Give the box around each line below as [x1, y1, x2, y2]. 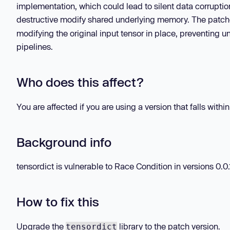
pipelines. [16, 42, 53, 52]
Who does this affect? [16, 74, 143, 90]
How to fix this [16, 194, 99, 209]
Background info [16, 134, 111, 149]
